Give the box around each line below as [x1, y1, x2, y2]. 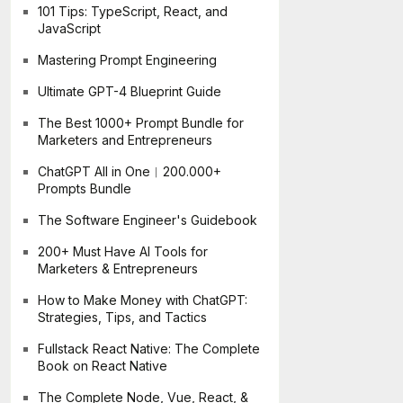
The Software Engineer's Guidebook [38, 212, 257, 228]
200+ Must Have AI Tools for [38, 244, 208, 259]
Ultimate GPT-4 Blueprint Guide [38, 84, 221, 99]
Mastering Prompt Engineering [38, 52, 217, 67]
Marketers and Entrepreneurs [38, 132, 212, 148]
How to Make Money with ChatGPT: [38, 292, 247, 308]
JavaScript [38, 21, 101, 36]
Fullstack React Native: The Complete [38, 341, 260, 356]
